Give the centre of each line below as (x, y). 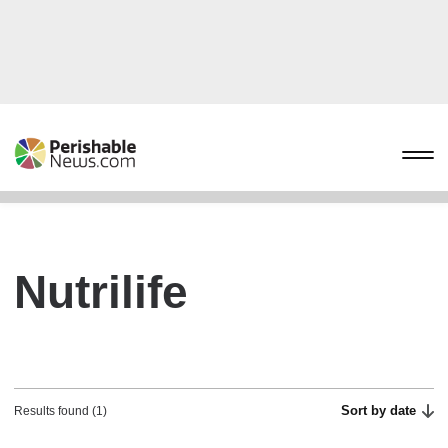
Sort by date (379, 410)
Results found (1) (60, 411)
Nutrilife (101, 292)
